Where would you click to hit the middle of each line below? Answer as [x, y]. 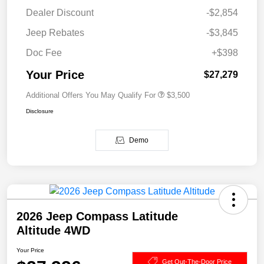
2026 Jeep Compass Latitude [97, 217]
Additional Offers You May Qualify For [91, 95]
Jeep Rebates [55, 33]
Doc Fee [44, 53]
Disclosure [40, 111]
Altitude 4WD [53, 231]
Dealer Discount [60, 13]
